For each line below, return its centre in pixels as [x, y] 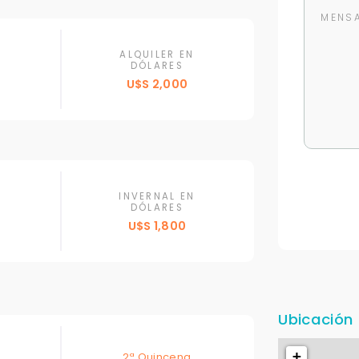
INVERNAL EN [157, 197]
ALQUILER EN [157, 55]
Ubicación [316, 319]
